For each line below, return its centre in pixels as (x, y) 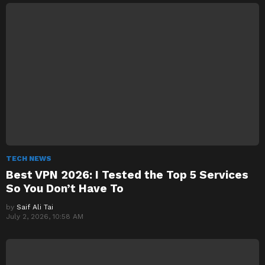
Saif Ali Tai (35, 207)
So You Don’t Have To (65, 188)
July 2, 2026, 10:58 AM (45, 216)
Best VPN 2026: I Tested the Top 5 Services (127, 174)
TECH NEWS (29, 158)
